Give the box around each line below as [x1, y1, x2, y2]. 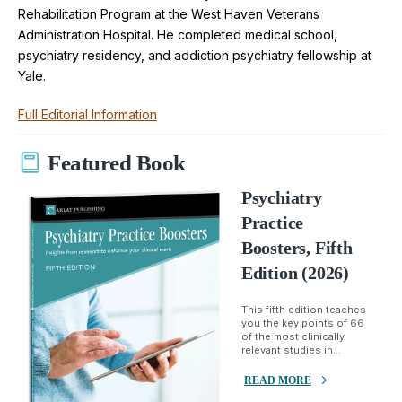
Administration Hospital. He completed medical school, [18, 26, 337, 42]
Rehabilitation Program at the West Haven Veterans [18, 5, 319, 22]
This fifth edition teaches [240, 302, 366, 316]
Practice [240, 212, 304, 232]
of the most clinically [240, 329, 345, 343]
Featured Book [48, 151, 186, 176]
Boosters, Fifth [240, 237, 353, 258]
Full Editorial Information [18, 106, 157, 122]
